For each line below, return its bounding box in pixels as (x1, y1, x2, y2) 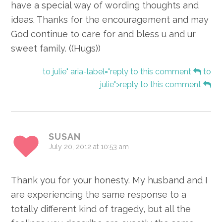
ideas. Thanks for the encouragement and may (11, 14, 209, 25)
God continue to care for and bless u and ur (11, 29, 196, 40)
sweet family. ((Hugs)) (11, 43, 101, 54)
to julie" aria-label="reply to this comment (42, 67, 193, 77)
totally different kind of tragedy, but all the (11, 204, 191, 215)
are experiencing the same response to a (11, 189, 187, 200)
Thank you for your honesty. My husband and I (11, 175, 208, 186)
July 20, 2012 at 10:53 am (49, 143, 129, 151)
